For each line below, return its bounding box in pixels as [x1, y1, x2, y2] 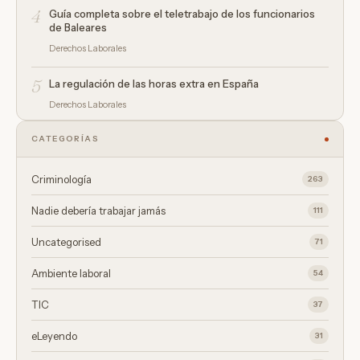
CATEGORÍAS [31, 133, 99, 144]
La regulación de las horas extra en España [49, 77, 259, 90]
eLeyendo [31, 329, 77, 342]
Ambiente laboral [31, 267, 111, 280]
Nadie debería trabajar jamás [31, 204, 166, 217]
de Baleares [49, 21, 107, 34]
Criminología [31, 173, 92, 186]
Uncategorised [31, 235, 101, 248]
